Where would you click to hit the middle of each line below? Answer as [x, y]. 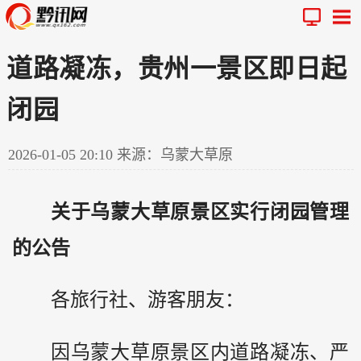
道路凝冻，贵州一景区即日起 [177, 68]
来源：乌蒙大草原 [175, 154]
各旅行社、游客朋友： [147, 300]
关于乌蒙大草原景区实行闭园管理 [200, 212]
